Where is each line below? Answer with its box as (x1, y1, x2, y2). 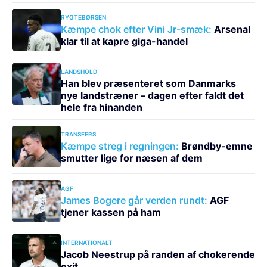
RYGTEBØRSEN (60, 13, 106, 21)
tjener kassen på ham (60, 206, 161, 218)
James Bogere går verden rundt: (60, 194, 207, 206)
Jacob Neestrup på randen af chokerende (60, 248, 255, 260)
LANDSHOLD (60, 67, 97, 75)
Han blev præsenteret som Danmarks (60, 77, 236, 89)
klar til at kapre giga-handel (60, 35, 188, 47)
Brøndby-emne (178, 139, 253, 152)
